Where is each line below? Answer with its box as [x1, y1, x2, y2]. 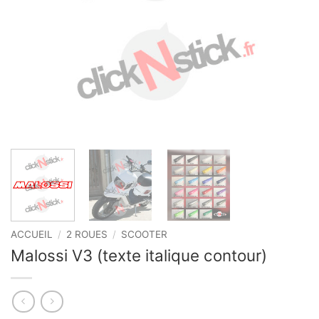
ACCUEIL [11, 229, 53, 241]
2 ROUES [66, 229, 108, 241]
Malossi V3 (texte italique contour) [11, 245, 267, 265]
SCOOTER [121, 229, 168, 241]
